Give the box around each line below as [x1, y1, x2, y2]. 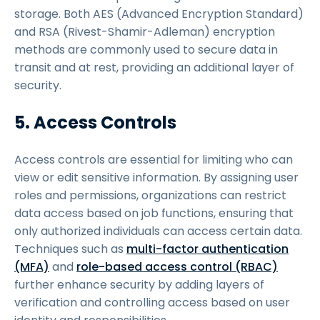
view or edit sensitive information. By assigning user [14, 169, 299, 186]
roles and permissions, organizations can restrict [14, 187, 286, 204]
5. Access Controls [14, 111, 180, 134]
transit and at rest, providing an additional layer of [14, 59, 294, 76]
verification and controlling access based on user [14, 294, 290, 311]
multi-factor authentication [126, 241, 289, 257]
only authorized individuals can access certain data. [14, 223, 302, 239]
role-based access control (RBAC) [76, 259, 278, 275]
